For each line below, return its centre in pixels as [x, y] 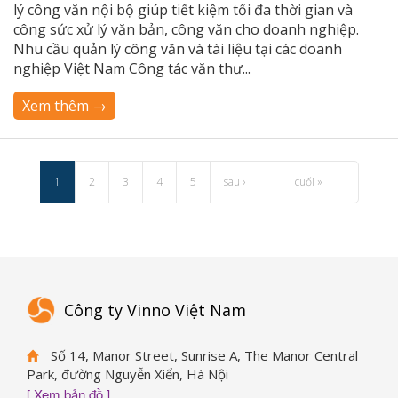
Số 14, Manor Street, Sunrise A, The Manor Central [203, 355]
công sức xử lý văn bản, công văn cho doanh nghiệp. [188, 29]
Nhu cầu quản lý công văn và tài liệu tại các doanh [178, 49]
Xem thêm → [64, 106]
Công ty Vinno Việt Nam [155, 310]
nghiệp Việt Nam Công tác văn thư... [132, 68]
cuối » [308, 182]
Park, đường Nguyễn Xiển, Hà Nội [127, 374]
